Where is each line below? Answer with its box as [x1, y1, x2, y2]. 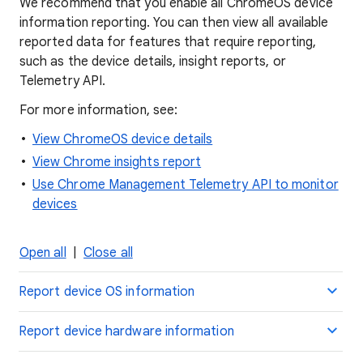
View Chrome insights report [32, 154, 202, 170]
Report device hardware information [19, 323, 234, 340]
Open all [19, 245, 66, 261]
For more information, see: [19, 102, 178, 118]
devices [32, 196, 78, 212]
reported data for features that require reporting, [19, 34, 316, 50]
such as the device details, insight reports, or [19, 53, 286, 70]
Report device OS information [19, 284, 195, 300]
